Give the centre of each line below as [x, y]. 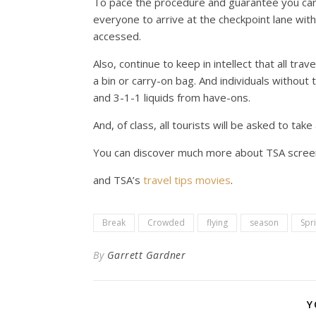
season [264, 223]
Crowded [166, 223]
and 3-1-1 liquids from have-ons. [172, 97]
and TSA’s [118, 180]
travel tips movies [187, 180]
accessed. [117, 36]
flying [217, 223]
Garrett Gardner [146, 255]
